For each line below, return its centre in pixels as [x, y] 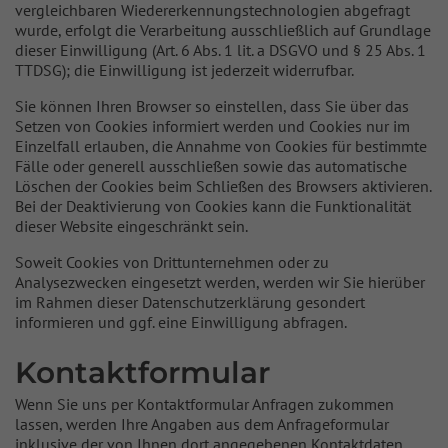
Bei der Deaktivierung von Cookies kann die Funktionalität [213, 206]
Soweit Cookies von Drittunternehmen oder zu [172, 262]
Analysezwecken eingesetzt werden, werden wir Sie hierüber [220, 282]
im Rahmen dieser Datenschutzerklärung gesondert [190, 302]
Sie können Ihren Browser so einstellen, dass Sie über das [212, 106]
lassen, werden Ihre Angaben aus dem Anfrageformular [202, 424]
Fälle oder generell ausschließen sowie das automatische [211, 166]
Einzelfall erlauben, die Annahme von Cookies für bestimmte [221, 146]
